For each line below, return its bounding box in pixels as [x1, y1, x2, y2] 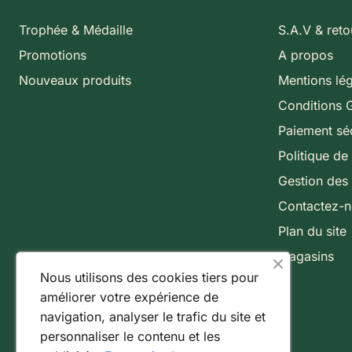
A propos [278, 47, 333, 64]
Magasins [278, 248, 334, 265]
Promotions [19, 47, 86, 64]
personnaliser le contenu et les [40, 328, 220, 344]
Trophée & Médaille [19, 22, 133, 38]
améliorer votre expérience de [40, 289, 218, 305]
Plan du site [278, 223, 346, 240]
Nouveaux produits [19, 72, 131, 89]
